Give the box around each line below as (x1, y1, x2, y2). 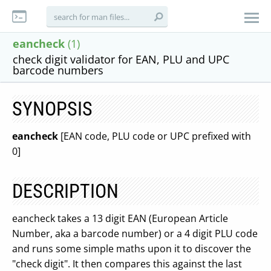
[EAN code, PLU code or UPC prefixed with (58, 129, 251, 143)
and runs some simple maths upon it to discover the (12, 242, 251, 255)
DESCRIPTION (12, 180, 119, 203)
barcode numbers (13, 63, 103, 77)
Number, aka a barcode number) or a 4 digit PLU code (12, 227, 258, 240)
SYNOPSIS (12, 97, 93, 120)
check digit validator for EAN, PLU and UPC (13, 52, 229, 67)
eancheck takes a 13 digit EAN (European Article (12, 212, 228, 225)
